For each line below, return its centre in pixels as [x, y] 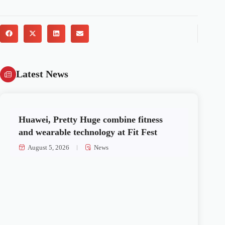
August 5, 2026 [49, 147]
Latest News [42, 74]
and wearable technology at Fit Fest [88, 132]
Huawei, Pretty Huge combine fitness [91, 119]
